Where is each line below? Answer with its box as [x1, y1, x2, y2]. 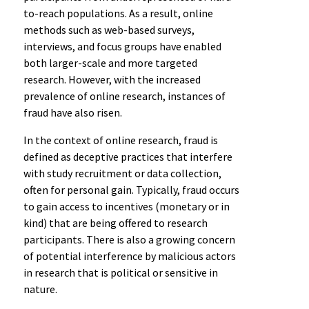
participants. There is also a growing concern [23, 232, 235, 246]
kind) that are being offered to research [23, 215, 208, 230]
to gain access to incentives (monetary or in [23, 199, 230, 213]
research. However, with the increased [23, 72, 201, 86]
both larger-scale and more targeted [23, 55, 197, 70]
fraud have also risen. [23, 105, 128, 119]
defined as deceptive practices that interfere [23, 149, 232, 163]
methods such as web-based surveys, [23, 22, 195, 37]
